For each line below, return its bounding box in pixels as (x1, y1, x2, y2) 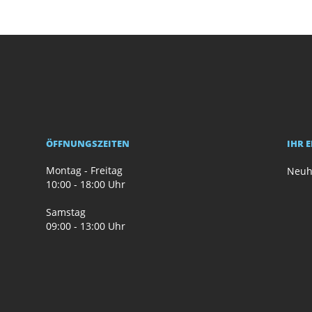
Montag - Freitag (46, 164, 123, 177)
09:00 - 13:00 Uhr (46, 219, 126, 233)
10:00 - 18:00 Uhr (46, 178, 126, 191)
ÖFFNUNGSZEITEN (46, 137, 130, 150)
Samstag (46, 205, 86, 219)
